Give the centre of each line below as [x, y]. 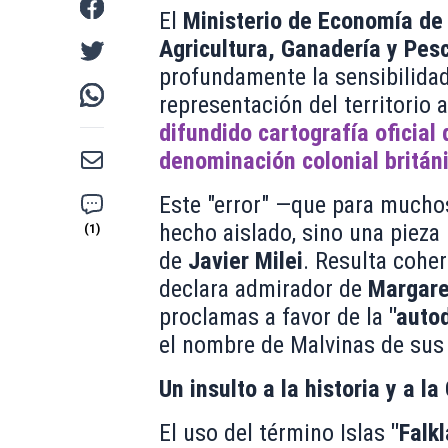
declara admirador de [263, 288]
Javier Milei [245, 260]
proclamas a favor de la [273, 316]
